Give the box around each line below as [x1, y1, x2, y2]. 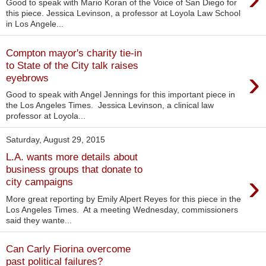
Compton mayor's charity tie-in [6, 46, 142, 59]
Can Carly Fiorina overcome [6, 243, 131, 255]
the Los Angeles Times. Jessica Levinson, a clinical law [6, 100, 214, 110]
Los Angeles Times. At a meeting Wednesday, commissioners [6, 204, 238, 214]
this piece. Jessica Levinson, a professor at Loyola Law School [6, 8, 240, 18]
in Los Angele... [6, 19, 64, 29]
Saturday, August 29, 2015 [6, 135, 105, 145]
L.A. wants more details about [6, 150, 138, 163]
